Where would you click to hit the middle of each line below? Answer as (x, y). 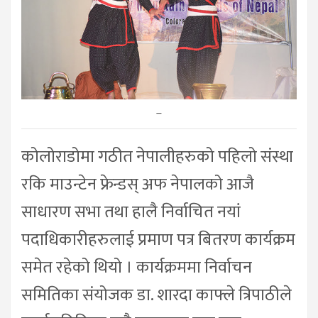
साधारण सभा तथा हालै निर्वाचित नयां (131, 213)
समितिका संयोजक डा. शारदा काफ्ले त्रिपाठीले (157, 296)
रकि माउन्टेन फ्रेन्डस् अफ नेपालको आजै (138, 185)
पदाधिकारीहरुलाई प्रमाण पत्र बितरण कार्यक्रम (158, 240)
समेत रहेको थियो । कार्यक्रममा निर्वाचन (137, 268)
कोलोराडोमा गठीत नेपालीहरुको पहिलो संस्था (157, 157)
